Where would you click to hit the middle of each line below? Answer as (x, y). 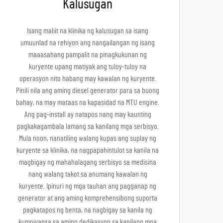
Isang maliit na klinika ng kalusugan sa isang (88, 31)
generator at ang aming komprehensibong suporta (88, 198)
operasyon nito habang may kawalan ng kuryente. (88, 79)
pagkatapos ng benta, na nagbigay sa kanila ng (88, 210)
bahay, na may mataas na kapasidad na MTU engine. (88, 103)
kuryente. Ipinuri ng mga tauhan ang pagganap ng (88, 186)
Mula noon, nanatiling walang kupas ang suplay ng (88, 138)
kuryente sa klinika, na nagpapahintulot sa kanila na (88, 150)
